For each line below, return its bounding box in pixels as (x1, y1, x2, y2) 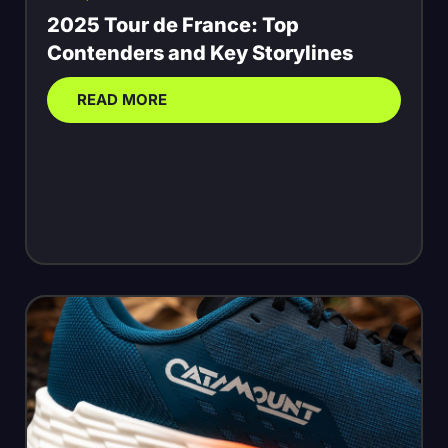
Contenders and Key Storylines (47, 40, 353, 65)
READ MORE (77, 89, 167, 109)
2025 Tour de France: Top (47, 12, 299, 37)
